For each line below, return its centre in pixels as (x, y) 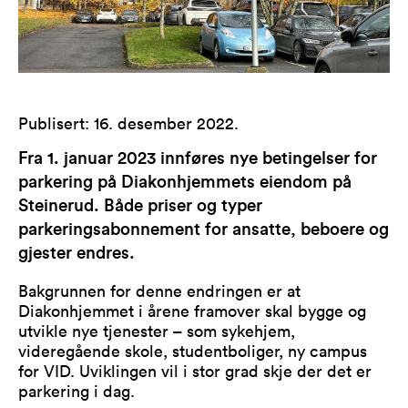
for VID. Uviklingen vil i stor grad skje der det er (195, 370)
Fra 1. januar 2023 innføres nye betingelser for (198, 158)
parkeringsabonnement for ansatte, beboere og (204, 229)
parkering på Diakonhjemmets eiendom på (185, 182)
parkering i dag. (76, 390)
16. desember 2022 (164, 122)
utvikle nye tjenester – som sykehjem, (157, 330)
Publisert (51, 122)
